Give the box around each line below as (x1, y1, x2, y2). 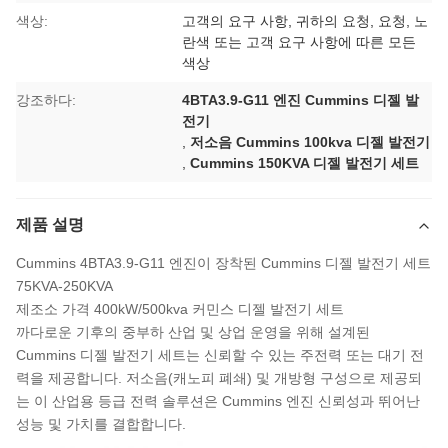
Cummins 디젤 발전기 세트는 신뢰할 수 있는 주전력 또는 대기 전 (16, 347, 424, 364)
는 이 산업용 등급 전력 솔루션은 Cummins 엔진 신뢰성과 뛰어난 (16, 393, 420, 410)
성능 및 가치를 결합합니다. (16, 416, 186, 433)
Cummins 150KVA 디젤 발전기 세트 (190, 155, 420, 172)
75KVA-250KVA (16, 278, 113, 295)
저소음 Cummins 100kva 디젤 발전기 (190, 134, 431, 151)
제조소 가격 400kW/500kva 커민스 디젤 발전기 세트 (16, 301, 344, 318)
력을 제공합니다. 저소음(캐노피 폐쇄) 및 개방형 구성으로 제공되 (16, 370, 422, 387)
